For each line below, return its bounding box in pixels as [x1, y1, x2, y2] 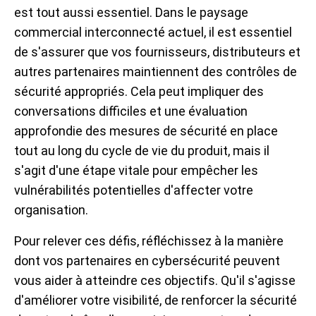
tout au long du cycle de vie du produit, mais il [14, 143, 269, 159]
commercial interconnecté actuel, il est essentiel [14, 25, 292, 40]
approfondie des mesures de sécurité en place [14, 123, 278, 139]
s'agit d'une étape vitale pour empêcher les [14, 163, 258, 178]
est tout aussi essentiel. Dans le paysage [14, 5, 248, 20]
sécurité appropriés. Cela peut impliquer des [14, 84, 264, 99]
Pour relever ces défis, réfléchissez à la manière [14, 233, 284, 249]
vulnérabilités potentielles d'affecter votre [14, 183, 253, 198]
